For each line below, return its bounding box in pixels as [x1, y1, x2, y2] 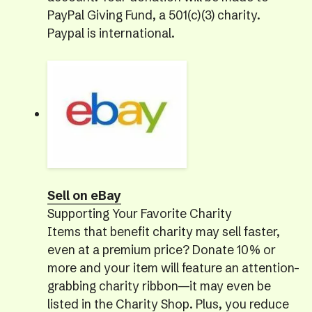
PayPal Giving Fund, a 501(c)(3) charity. [47, 8, 260, 24]
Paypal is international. [47, 26, 175, 42]
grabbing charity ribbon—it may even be [47, 278, 271, 294]
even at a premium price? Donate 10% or [47, 242, 276, 258]
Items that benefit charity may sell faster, [47, 224, 280, 240]
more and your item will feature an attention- [47, 260, 299, 276]
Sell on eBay [47, 187, 121, 203]
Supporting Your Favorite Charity [47, 205, 232, 221]
